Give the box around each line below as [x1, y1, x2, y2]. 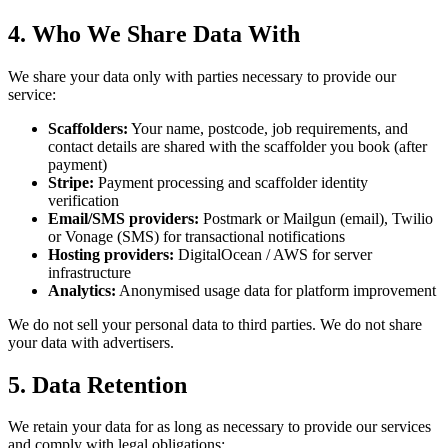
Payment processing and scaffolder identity [94, 173, 368, 191]
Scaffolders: [48, 119, 128, 137]
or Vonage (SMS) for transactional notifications [48, 227, 345, 245]
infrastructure [48, 263, 131, 281]
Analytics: [48, 281, 116, 299]
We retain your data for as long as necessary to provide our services [8, 418, 431, 436]
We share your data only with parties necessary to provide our [8, 67, 396, 85]
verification [48, 191, 119, 209]
